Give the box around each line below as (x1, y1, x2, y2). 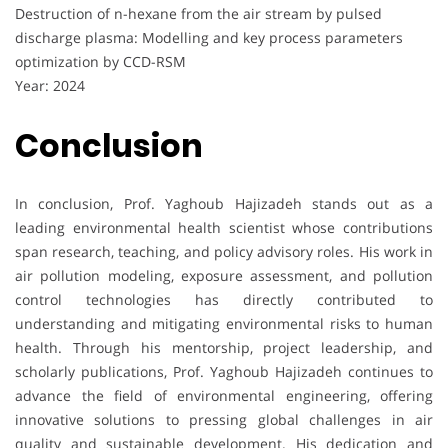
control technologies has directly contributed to (15, 290, 433, 310)
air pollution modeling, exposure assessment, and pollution (15, 266, 433, 286)
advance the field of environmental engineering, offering (15, 386, 433, 406)
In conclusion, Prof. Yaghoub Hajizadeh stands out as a (15, 194, 433, 214)
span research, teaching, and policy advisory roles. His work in (15, 242, 433, 262)
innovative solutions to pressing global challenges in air (15, 410, 433, 430)
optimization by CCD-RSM (15, 52, 186, 72)
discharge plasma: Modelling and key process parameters (15, 28, 403, 48)
